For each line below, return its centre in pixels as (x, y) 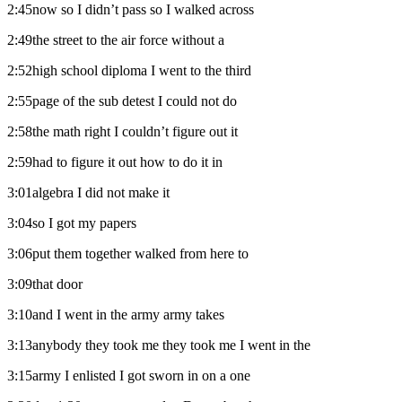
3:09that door (45, 284)
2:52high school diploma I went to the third (129, 70)
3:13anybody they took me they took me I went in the (159, 345)
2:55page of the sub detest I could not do (122, 100)
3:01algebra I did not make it (88, 192)
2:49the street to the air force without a (116, 39)
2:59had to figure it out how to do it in (115, 162)
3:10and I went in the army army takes (116, 314)
